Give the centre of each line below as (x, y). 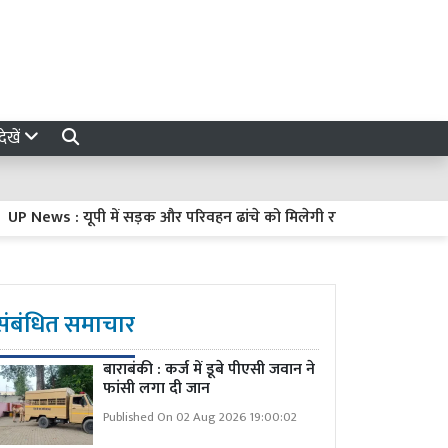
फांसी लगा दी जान (156, 388)
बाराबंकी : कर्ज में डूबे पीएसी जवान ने (209, 369)
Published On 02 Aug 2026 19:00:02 (200, 417)
